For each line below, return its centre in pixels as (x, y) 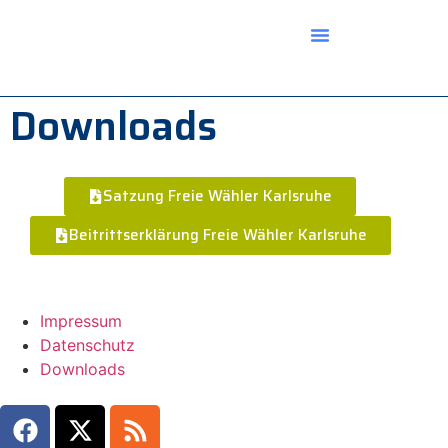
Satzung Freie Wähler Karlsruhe (217, 196)
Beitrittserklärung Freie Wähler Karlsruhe (217, 235)
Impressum (81, 321)
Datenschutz (87, 345)
